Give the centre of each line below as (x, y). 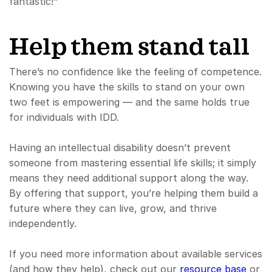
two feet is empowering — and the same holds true (129, 102)
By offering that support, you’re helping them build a (134, 193)
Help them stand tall (129, 48)
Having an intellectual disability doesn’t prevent (120, 148)
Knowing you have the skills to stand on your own (127, 87)
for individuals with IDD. (64, 117)
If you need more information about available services (136, 254)
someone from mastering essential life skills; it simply (133, 163)
